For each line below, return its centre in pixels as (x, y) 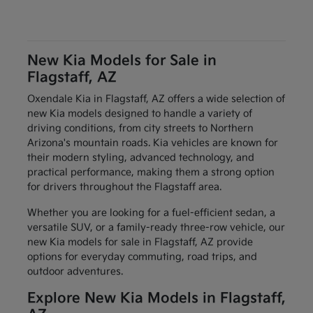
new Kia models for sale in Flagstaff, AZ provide (140, 242)
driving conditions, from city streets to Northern (140, 129)
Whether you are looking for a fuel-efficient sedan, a (151, 213)
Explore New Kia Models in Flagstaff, (156, 299)
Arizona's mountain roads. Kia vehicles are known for (152, 143)
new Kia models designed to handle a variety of (139, 114)
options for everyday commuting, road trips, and (142, 257)
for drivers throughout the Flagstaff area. (124, 187)
